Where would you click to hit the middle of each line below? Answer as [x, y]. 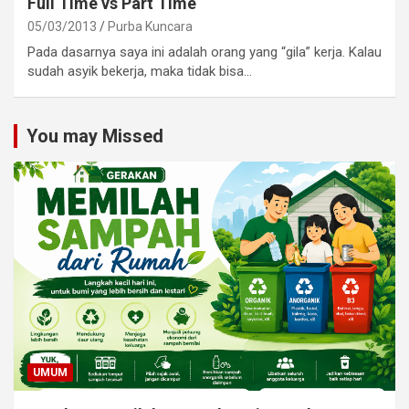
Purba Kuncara [150, 27]
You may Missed [95, 136]
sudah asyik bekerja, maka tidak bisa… [140, 72]
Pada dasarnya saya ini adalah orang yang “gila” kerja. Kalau [204, 52]
